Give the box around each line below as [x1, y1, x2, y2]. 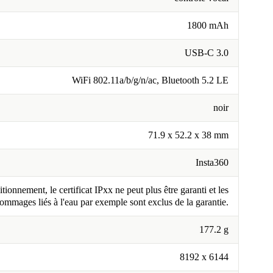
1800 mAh [187, 20, 229, 31]
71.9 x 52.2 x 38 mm [148, 130, 229, 141]
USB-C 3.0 [185, 48, 229, 58]
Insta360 [196, 157, 229, 168]
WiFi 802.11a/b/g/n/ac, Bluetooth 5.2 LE [72, 75, 229, 86]
